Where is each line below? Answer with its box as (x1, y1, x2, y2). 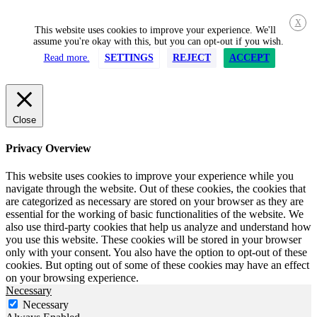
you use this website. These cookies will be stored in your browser (6, 234, 301, 246)
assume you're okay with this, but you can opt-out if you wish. (33, 35, 284, 47)
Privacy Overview (6, 142, 91, 154)
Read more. (43, 52, 90, 63)
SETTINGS (104, 52, 154, 63)
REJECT (172, 52, 211, 63)
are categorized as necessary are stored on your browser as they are (6, 195, 304, 208)
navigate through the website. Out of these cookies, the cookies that (6, 183, 306, 195)
